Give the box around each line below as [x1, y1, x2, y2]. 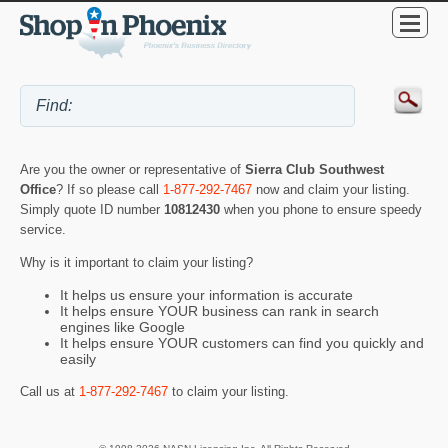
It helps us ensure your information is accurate [60, 287, 353, 304]
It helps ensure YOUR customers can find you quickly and [60, 335, 424, 352]
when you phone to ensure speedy [224, 202, 422, 218]
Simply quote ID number [20, 202, 164, 218]
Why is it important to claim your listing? [20, 255, 253, 271]
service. [20, 222, 66, 238]
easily [60, 351, 96, 368]
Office [20, 182, 56, 198]
